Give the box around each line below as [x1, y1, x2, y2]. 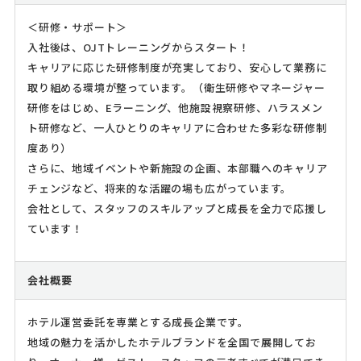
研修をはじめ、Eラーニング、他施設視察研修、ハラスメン [27, 100, 323, 116]
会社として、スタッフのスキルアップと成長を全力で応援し [27, 201, 327, 217]
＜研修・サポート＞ [27, 19, 128, 35]
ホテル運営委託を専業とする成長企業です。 [27, 314, 249, 330]
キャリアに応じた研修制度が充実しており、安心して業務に [27, 60, 327, 76]
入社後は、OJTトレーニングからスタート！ [27, 39, 250, 56]
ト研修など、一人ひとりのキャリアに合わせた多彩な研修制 [27, 120, 327, 136]
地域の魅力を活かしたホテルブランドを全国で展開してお [27, 334, 317, 351]
